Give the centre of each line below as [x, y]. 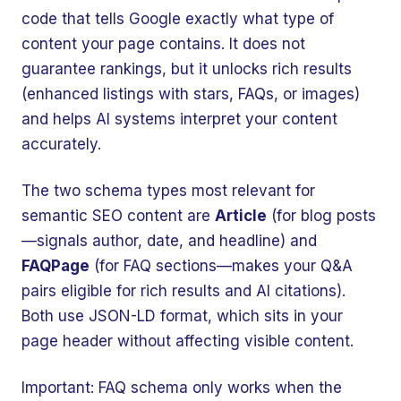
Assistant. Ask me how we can [192, 387]
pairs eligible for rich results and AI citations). [183, 291]
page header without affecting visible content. [188, 341]
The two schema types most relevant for [168, 191]
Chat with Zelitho [138, 307]
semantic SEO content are [118, 216]
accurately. [61, 144]
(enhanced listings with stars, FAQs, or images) [191, 94]
